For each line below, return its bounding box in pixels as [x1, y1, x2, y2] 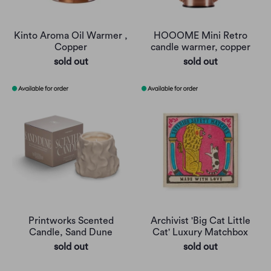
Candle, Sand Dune [29, 227, 113, 238]
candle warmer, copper [150, 42, 250, 53]
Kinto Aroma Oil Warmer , [14, 31, 128, 41]
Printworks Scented [28, 216, 114, 226]
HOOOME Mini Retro [153, 31, 247, 41]
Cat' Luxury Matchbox [152, 227, 248, 238]
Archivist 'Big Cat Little [150, 216, 250, 226]
